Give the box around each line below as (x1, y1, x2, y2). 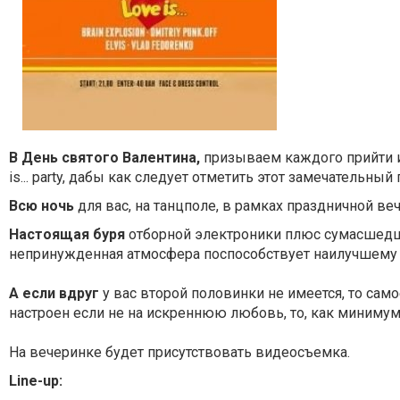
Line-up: (9, 372, 62, 389)
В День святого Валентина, (9, 149, 200, 166)
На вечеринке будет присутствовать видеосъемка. (9, 344, 350, 361)
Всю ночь (9, 197, 74, 214)
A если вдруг (9, 285, 99, 302)
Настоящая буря (9, 226, 125, 243)
